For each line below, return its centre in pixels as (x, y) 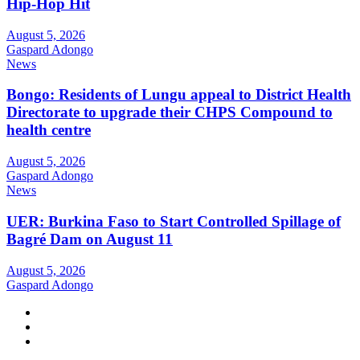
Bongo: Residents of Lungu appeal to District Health (179, 95)
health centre (49, 130)
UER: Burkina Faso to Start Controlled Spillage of (174, 221)
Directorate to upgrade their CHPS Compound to (170, 112)
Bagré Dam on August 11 (90, 239)
